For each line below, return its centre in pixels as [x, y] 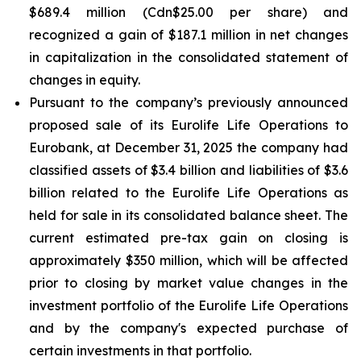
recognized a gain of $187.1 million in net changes [189, 35]
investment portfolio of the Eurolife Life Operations [189, 305]
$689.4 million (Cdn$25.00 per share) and [189, 12]
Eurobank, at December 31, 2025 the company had [189, 147]
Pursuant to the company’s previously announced [189, 102]
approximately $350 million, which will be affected [189, 260]
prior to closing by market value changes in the [189, 283]
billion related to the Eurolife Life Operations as [189, 193]
